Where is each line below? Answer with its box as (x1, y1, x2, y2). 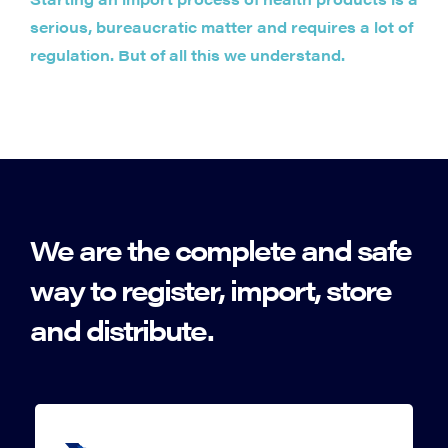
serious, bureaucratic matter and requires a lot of (30, 16, 413, 38)
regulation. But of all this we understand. (30, 44, 345, 66)
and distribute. (30, 309, 213, 350)
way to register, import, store (30, 269, 391, 310)
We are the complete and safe (30, 229, 411, 270)
